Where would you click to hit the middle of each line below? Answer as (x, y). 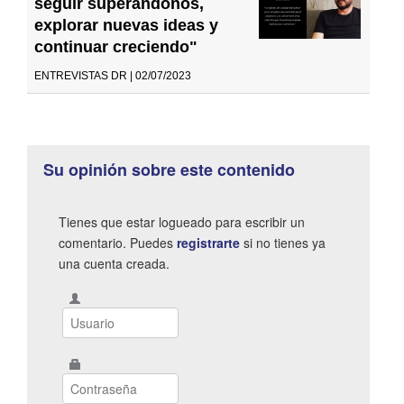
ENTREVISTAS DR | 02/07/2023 (113, 75)
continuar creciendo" (116, 46)
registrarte (208, 242)
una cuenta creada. (114, 263)
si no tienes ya (283, 242)
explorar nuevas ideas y (126, 25)
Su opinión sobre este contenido (169, 169)
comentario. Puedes (118, 242)
